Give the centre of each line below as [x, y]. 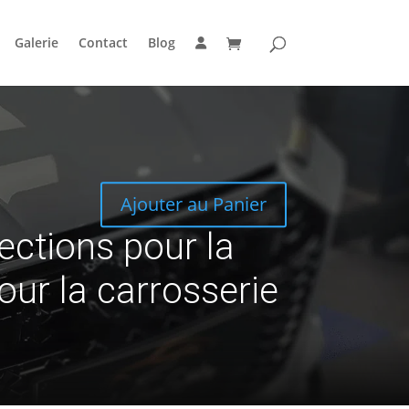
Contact [103, 42]
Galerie [36, 42]
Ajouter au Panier [193, 204]
